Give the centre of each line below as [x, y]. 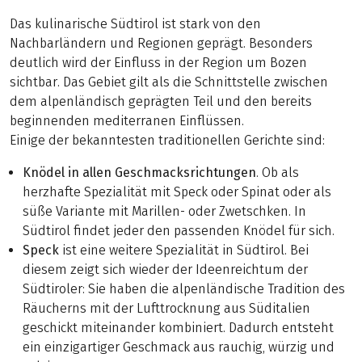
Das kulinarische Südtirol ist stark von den [135, 23]
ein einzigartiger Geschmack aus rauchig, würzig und [179, 347]
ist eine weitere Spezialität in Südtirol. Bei [184, 250]
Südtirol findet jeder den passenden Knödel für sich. [179, 230]
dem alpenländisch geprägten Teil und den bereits [161, 101]
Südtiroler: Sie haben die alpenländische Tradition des [184, 288]
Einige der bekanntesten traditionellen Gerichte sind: [167, 140]
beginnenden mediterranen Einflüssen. [127, 120]
